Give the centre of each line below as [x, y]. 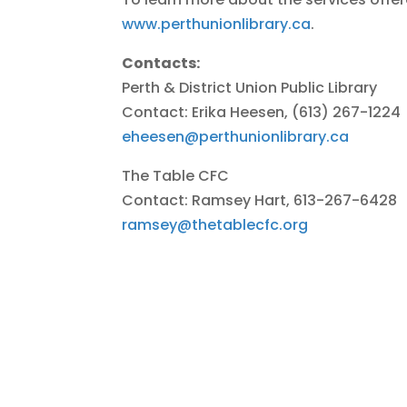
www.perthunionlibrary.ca [217, 25]
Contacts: [161, 64]
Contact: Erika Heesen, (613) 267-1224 [262, 113]
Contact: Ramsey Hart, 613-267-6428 [260, 201]
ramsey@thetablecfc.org [215, 225]
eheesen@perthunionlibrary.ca [236, 137]
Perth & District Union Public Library [250, 88]
